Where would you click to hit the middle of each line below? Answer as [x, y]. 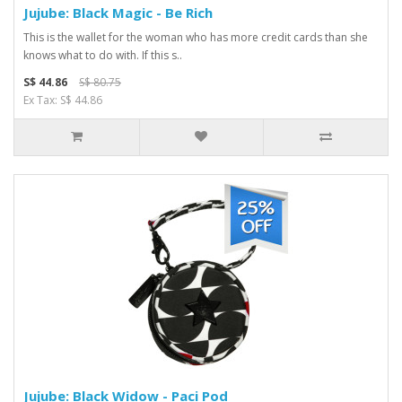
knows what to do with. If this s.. [103, 55]
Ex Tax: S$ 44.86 [63, 100]
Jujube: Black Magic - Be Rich [118, 13]
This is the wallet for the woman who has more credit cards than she [196, 37]
